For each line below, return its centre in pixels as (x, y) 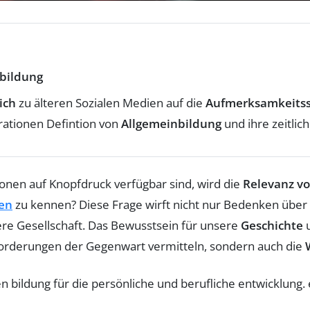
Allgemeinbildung (171, 123)
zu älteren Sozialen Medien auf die (111, 102)
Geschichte (272, 225)
